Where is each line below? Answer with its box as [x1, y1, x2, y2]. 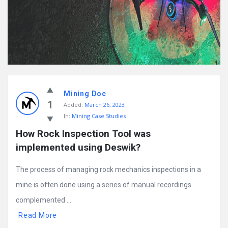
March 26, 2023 [84, 101, 125, 109]
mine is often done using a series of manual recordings [16, 181, 191, 189]
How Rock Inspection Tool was [16, 128, 151, 140]
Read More [18, 211, 58, 220]
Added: [64, 101, 83, 109]
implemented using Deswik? [16, 141, 140, 154]
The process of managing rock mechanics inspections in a [16, 165, 201, 174]
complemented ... [16, 196, 71, 205]
